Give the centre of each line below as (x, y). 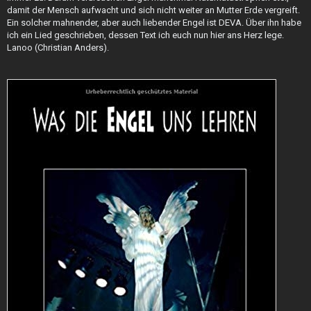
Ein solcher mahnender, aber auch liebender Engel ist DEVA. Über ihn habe (154, 23)
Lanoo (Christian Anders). (58, 48)
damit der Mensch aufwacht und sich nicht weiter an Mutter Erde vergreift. (153, 10)
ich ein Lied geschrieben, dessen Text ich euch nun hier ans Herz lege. (145, 35)
